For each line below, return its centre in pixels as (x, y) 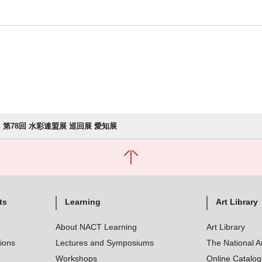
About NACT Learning (96, 227)
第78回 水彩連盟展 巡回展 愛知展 (60, 126)
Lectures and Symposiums (104, 243)
